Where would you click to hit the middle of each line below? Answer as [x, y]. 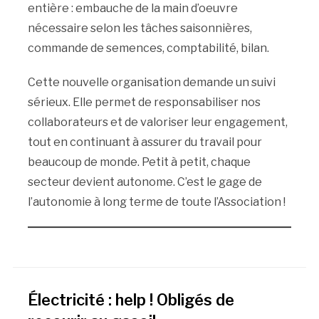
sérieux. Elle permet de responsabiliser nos [144, 102]
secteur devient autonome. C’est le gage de [145, 182]
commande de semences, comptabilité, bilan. [148, 48]
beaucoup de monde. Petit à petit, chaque [139, 162]
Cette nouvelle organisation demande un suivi [151, 82]
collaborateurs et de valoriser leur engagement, [157, 122]
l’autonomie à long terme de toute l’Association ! [156, 202]
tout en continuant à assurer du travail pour [145, 142]
